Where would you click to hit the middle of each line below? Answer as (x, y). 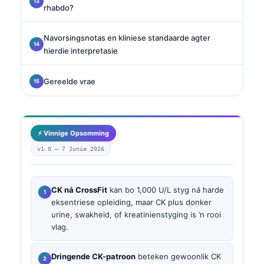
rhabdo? (59, 7)
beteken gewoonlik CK (178, 257)
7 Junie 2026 (83, 148)
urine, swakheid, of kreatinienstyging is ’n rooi (136, 214)
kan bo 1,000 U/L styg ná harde (166, 189)
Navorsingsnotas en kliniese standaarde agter (127, 37)
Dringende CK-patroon (93, 257)
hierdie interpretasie (81, 50)
